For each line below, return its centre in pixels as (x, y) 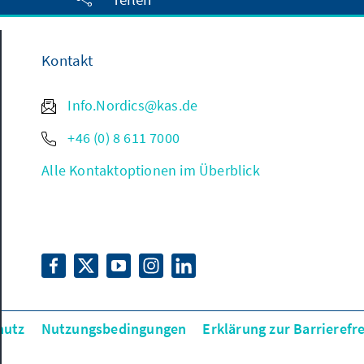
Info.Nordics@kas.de (131, 105)
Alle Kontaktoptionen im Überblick (151, 170)
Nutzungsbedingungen (114, 329)
